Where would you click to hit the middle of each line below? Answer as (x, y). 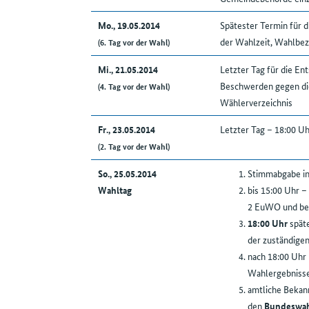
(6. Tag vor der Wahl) (133, 42)
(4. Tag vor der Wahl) (133, 86)
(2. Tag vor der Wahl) (133, 146)
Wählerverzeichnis (256, 102)
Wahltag (114, 190)
